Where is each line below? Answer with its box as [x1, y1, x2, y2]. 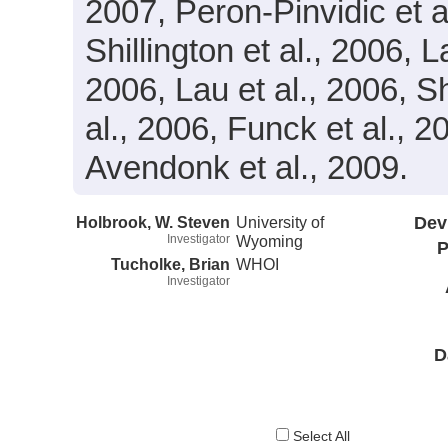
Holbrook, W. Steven [76, 212, 230, 231]
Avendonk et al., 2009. [85, 149, 409, 186]
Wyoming [236, 231, 304, 250]
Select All [289, 429, 351, 445]
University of [236, 212, 325, 231]
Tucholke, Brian [111, 254, 230, 273]
